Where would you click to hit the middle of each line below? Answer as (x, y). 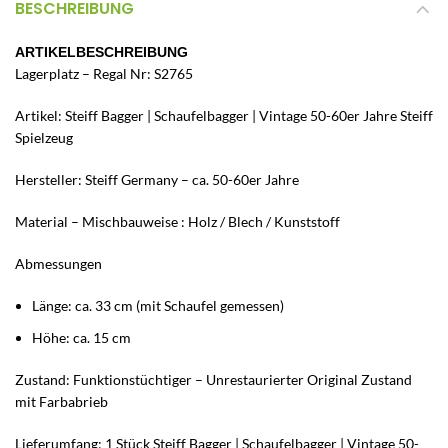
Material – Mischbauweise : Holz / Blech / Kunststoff (177, 222)
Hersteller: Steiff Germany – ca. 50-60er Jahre (157, 180)
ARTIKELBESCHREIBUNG (101, 52)
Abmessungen (58, 264)
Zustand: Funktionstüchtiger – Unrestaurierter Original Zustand (213, 380)
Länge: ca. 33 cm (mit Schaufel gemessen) (158, 306)
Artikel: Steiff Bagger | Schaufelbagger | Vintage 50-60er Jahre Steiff (224, 116)
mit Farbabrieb (61, 402)
